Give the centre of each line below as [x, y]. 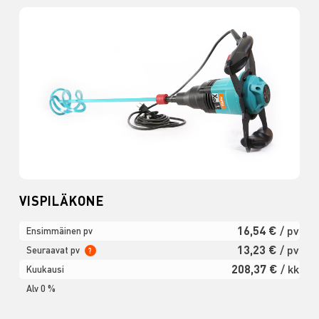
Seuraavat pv [54, 250]
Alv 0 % [41, 288]
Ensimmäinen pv [59, 230]
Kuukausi [45, 269]
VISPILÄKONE [61, 200]
